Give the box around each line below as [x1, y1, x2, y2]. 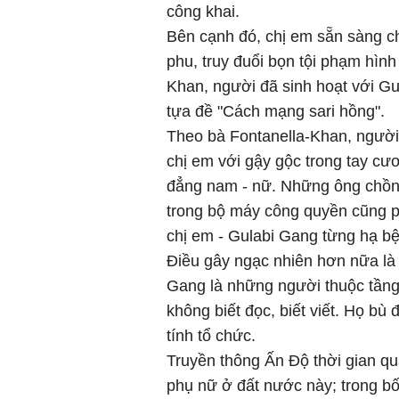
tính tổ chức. [167, 327, 256, 345]
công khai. [167, 3, 240, 20]
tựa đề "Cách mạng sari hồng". [167, 102, 385, 120]
